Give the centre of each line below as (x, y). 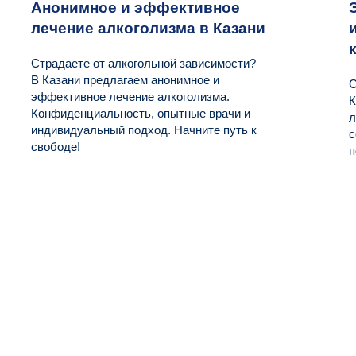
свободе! (55, 147)
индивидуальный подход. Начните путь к (143, 130)
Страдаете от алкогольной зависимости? (143, 63)
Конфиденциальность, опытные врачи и (140, 113)
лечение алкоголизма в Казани (148, 28)
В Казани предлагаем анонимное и (125, 80)
